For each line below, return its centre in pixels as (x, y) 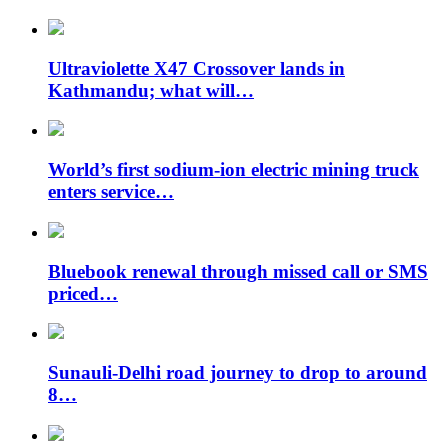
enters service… (111, 192)
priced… (83, 293)
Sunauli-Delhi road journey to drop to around (237, 372)
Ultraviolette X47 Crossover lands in (196, 68)
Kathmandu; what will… (151, 90)
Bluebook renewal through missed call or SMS (238, 271)
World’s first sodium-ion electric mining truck (233, 170)
